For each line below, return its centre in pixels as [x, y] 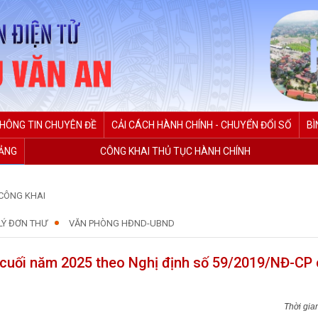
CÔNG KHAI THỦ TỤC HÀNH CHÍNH [175, 152]
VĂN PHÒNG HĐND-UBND [122, 224]
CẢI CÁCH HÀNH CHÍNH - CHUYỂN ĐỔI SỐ [202, 125]
